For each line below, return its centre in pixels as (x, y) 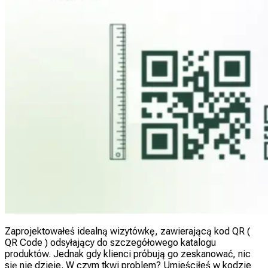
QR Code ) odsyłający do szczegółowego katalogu (110, 242)
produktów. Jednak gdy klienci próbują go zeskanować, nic (128, 254)
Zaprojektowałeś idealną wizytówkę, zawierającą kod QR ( (127, 231)
